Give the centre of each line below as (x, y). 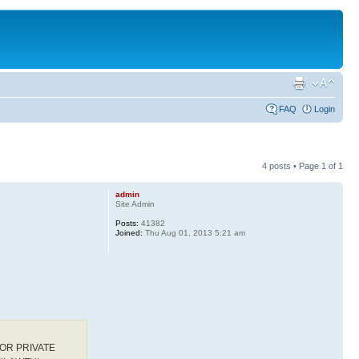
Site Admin (135, 204)
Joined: (129, 233)
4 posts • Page (292, 166)
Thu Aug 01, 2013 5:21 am (194, 233)
